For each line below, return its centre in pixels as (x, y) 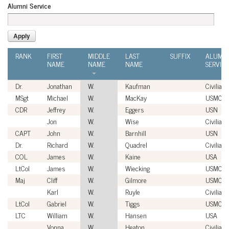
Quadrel (136, 144)
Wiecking (138, 168)
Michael (58, 97)
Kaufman (138, 85)
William (57, 215)
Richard (58, 144)
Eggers (135, 109)
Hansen (136, 215)
